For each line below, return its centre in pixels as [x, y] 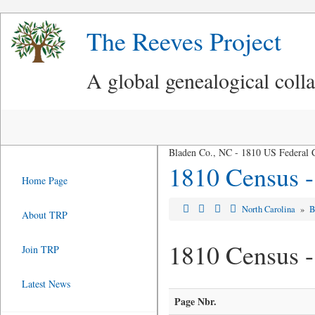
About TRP [45, 215]
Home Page [45, 180]
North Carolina [270, 209]
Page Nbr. [195, 301]
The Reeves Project [184, 41]
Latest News [46, 284]
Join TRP [40, 249]
